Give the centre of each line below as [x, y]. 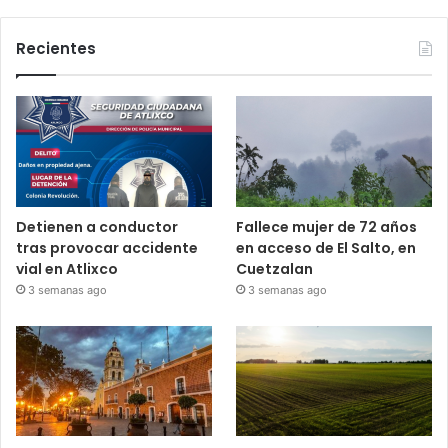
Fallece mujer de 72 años [327, 226]
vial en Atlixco [67, 268]
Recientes [56, 49]
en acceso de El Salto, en [326, 247]
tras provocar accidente [107, 247]
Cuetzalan [275, 268]
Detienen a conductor [97, 226]
